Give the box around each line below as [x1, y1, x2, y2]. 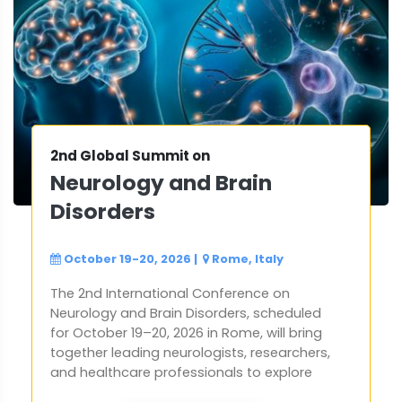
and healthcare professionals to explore [50, 363, 312, 382]
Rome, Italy [212, 251, 284, 267]
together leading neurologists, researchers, [50, 344, 330, 363]
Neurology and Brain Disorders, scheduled [50, 304, 321, 323]
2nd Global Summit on [50, 146, 210, 166]
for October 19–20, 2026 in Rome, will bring [50, 324, 322, 343]
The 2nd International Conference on [50, 284, 290, 303]
